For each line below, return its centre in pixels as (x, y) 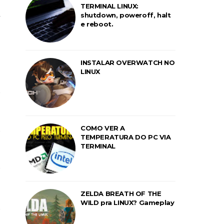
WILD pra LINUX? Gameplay (127, 202)
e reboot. (97, 24)
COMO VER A (103, 128)
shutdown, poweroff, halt (126, 15)
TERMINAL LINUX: (109, 6)
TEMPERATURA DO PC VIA (126, 137)
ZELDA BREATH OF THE (121, 193)
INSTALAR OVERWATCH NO (128, 62)
